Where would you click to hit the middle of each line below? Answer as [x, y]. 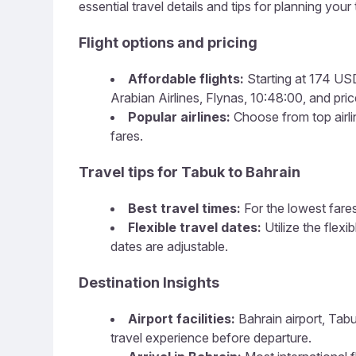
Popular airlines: [179, 117]
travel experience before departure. [211, 338]
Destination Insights [149, 282]
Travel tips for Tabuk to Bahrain [190, 172]
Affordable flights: [186, 79]
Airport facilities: [182, 319]
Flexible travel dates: [195, 227]
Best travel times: [184, 208]
